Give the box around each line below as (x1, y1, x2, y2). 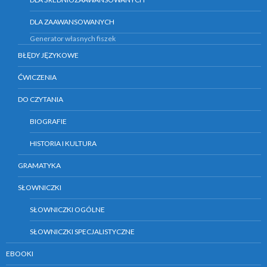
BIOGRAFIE (30, 117, 67, 126)
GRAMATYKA (18, 161, 61, 170)
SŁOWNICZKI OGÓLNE (30, 205, 105, 215)
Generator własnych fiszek (30, 34, 116, 44)
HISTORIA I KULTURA (30, 139, 97, 148)
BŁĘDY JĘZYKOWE (18, 51, 79, 60)
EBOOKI (6, 249, 33, 259)
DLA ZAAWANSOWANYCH (30, 17, 114, 27)
